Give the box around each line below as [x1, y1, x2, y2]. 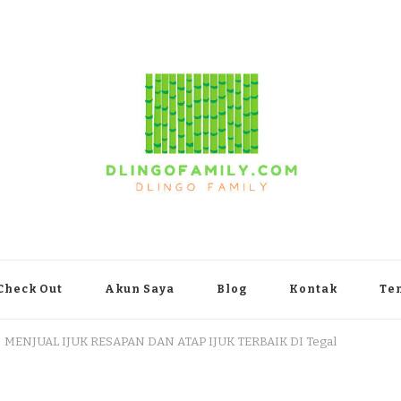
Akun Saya [105, 282, 175, 295]
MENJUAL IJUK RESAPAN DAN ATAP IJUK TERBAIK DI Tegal [4, 334, 337, 349]
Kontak [289, 282, 337, 295]
